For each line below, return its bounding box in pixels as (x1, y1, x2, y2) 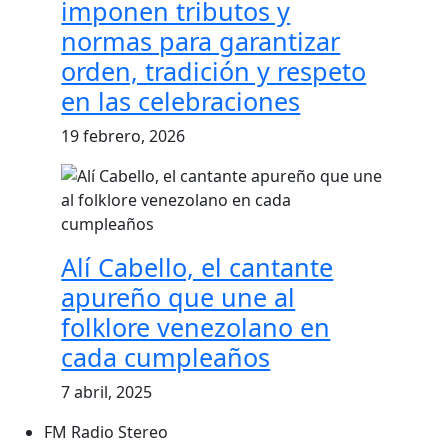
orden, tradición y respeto (61, 53, 367, 88)
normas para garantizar (61, 23, 341, 58)
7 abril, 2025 (61, 380, 153, 403)
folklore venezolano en (61, 309, 331, 344)
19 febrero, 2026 (61, 124, 186, 147)
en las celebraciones (61, 83, 301, 118)
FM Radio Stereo (44, 420, 168, 443)
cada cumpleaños (61, 339, 271, 374)
